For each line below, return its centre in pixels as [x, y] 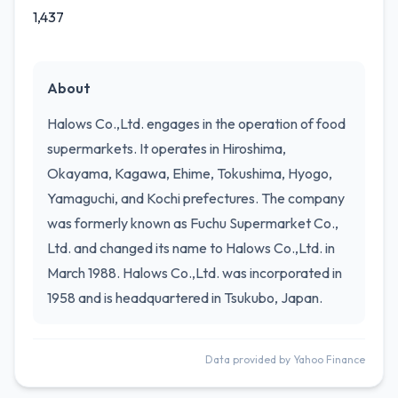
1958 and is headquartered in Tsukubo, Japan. [185, 298]
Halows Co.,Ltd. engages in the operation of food [196, 123]
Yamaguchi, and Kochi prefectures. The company [196, 198]
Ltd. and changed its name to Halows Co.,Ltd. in [191, 248]
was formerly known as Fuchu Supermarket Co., [193, 223]
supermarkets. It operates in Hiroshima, [167, 148]
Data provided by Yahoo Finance [285, 359]
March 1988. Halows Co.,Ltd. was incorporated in [195, 273]
